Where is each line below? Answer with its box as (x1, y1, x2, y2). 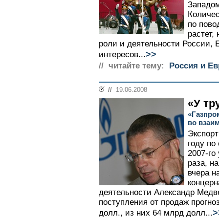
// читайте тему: (99, 61, 164, 70)
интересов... (99, 50, 146, 59)
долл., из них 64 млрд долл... (99, 208, 213, 218)
